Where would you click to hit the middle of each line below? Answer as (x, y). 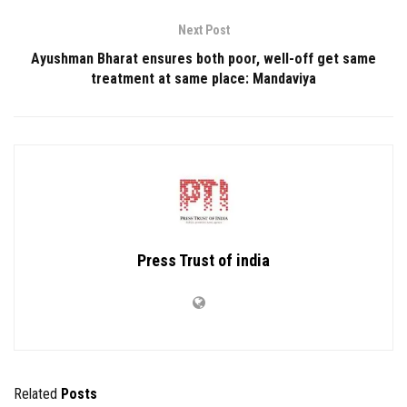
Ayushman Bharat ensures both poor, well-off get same (203, 59)
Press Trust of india (203, 261)
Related (35, 394)
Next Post (203, 30)
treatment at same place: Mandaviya (203, 79)
